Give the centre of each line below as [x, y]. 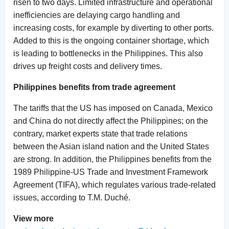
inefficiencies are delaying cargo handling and [97, 15]
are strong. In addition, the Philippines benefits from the [112, 159]
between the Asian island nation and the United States [111, 146]
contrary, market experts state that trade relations [100, 133]
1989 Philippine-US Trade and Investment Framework [111, 172]
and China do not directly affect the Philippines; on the [111, 121]
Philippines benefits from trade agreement [94, 87]
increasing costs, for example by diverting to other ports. [113, 28]
